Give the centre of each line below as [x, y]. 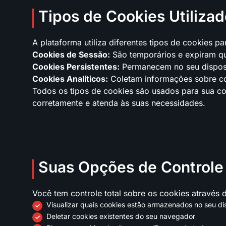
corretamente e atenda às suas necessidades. [119, 103]
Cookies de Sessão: [71, 54]
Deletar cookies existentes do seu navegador [121, 216]
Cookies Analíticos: [70, 78]
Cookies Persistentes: [76, 66]
